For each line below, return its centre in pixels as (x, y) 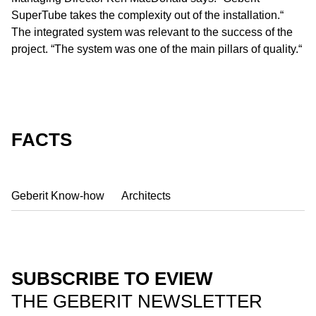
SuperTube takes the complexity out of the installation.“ (147, 15)
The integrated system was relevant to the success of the (152, 32)
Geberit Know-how (58, 196)
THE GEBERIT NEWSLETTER (137, 301)
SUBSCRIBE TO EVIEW (112, 279)
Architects (146, 196)
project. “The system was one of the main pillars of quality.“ (157, 49)
